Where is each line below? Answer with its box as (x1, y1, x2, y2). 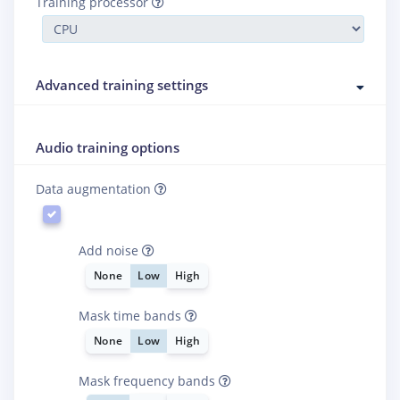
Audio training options (36, 137, 179, 156)
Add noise (79, 241, 142, 259)
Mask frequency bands (79, 371, 219, 389)
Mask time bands (79, 306, 185, 324)
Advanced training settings (36, 76, 208, 95)
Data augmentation (36, 179, 154, 197)
